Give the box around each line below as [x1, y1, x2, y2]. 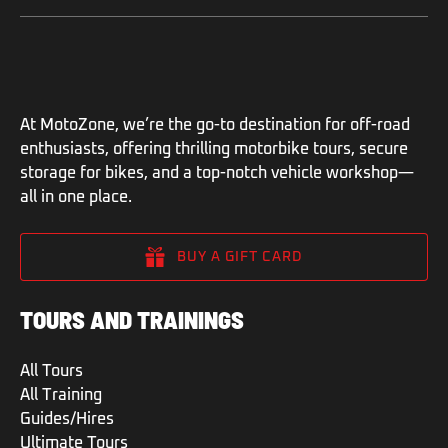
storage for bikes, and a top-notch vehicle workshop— [20, 165, 414, 181]
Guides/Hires [20, 411, 114, 427]
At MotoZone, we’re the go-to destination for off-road [20, 117, 410, 133]
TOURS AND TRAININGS [20, 305, 244, 334]
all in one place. [20, 189, 132, 205]
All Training [20, 387, 102, 403]
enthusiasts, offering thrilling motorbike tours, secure [20, 141, 408, 157]
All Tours [20, 363, 83, 379]
